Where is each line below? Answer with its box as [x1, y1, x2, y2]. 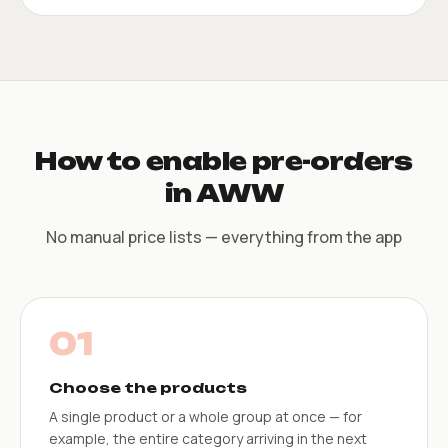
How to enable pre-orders [35, 145, 413, 176]
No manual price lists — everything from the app [46, 225, 402, 248]
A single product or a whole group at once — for [49, 406, 362, 426]
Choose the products [49, 378, 247, 396]
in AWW [164, 177, 284, 208]
